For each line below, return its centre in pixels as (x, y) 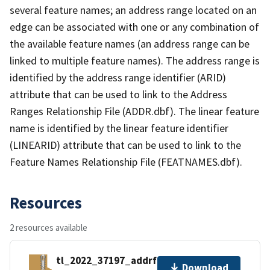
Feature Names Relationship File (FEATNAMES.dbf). (126, 162)
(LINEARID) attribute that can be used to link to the (125, 145)
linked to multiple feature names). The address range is (135, 60)
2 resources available (49, 227)
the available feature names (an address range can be (130, 43)
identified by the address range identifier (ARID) (118, 77)
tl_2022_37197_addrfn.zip (118, 261)
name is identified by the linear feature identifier (119, 128)
